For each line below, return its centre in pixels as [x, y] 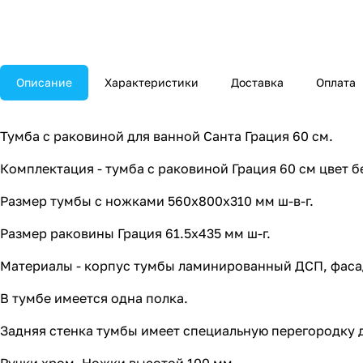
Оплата [336, 83]
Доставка [257, 83]
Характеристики [152, 83]
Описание [44, 83]
